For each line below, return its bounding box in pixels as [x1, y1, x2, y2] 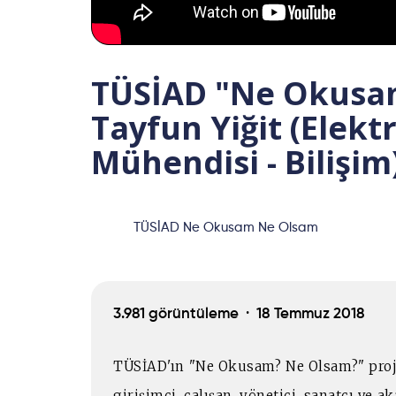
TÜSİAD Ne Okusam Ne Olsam [133, 221, 318, 235]
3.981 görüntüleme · [113, 306, 256, 322]
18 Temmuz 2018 [256, 306, 365, 322]
